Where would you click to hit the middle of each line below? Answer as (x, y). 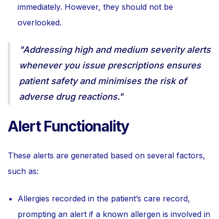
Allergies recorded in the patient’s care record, (104, 198)
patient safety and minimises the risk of (103, 81)
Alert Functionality (69, 126)
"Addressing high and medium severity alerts (115, 50)
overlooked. (40, 22)
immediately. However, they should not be (95, 7)
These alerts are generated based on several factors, (107, 155)
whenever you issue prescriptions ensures (110, 65)
